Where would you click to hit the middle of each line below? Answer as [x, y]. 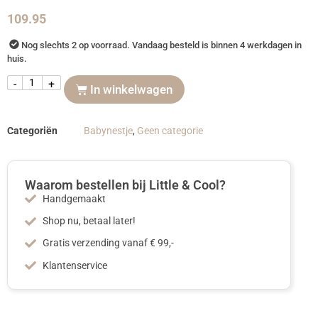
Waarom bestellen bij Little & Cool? [125, 185]
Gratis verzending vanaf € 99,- [108, 243]
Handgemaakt [74, 199]
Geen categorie [170, 131]
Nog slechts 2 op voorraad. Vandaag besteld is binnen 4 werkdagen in [162, 45]
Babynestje [108, 131]
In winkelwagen [132, 89]
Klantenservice [75, 265]
